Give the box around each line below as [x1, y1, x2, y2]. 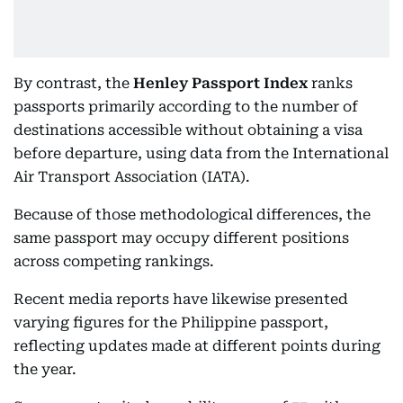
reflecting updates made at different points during [13, 336, 381, 354]
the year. [13, 360, 76, 378]
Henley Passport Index [133, 74, 308, 92]
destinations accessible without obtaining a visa [13, 121, 363, 139]
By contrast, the [13, 74, 133, 92]
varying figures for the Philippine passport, [13, 313, 328, 331]
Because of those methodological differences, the [13, 205, 371, 223]
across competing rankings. [13, 252, 214, 270]
